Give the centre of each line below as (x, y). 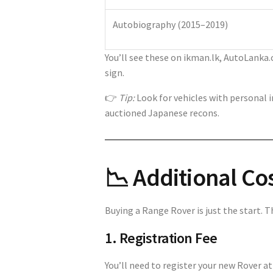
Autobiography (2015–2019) (170, 24)
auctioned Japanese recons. (162, 112)
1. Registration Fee (161, 238)
